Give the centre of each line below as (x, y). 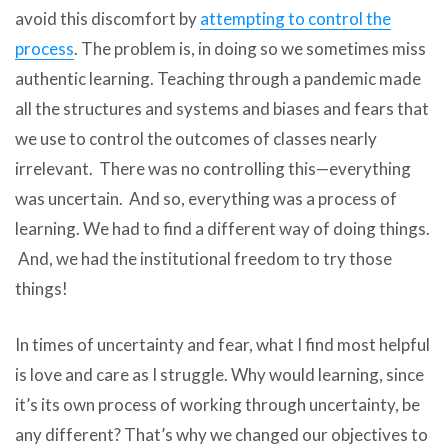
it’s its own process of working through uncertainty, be (217, 404)
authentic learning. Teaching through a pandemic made (218, 79)
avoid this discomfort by (107, 19)
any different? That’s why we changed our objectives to (221, 434)
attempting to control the (295, 19)
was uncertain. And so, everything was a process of (206, 199)
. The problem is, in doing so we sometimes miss (250, 49)
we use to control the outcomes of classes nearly (196, 139)
